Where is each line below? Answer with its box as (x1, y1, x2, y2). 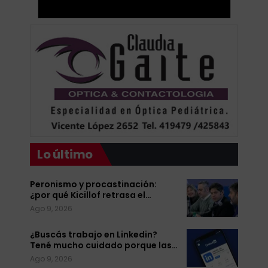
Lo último (37, 146, 93, 163)
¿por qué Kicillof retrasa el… (30, 189, 151, 202)
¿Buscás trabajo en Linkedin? (30, 228, 157, 240)
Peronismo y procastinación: (30, 178, 157, 191)
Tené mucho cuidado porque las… (30, 239, 178, 251)
